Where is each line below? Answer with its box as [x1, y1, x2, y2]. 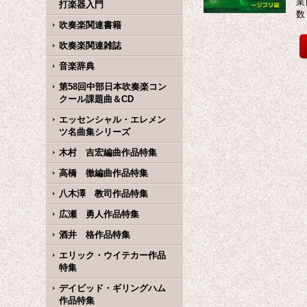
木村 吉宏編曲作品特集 [59, 147, 158, 158]
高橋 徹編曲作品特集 [59, 168, 149, 178]
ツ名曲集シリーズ [59, 127, 131, 137]
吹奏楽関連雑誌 [59, 40, 122, 51]
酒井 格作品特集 [59, 230, 131, 240]
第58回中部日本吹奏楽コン [59, 82, 167, 92]
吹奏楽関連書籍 [59, 20, 122, 30]
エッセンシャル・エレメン [59, 114, 167, 125]
